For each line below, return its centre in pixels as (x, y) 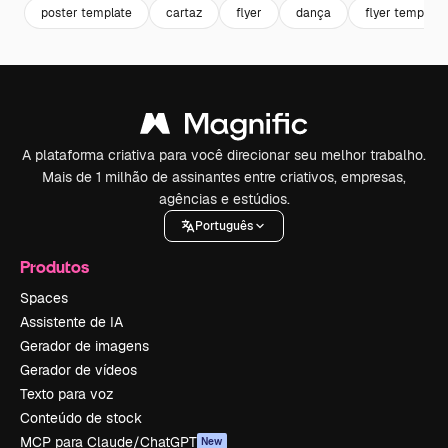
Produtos (54, 266)
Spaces (44, 298)
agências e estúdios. (224, 199)
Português (224, 225)
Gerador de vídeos (78, 370)
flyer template (405, 12)
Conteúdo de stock (81, 418)
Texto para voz (67, 394)
